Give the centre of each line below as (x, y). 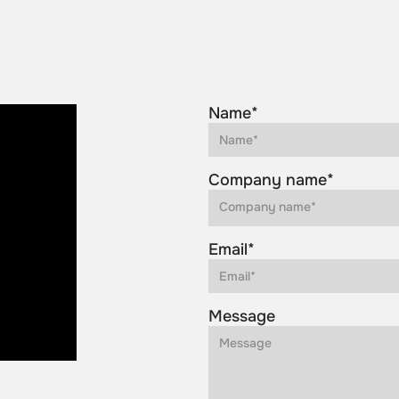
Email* (231, 250)
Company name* (271, 179)
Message (241, 316)
